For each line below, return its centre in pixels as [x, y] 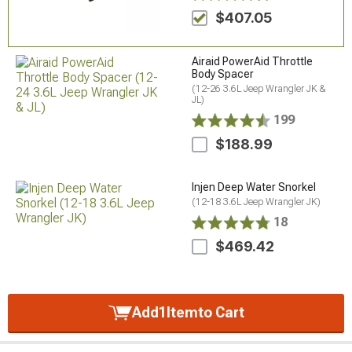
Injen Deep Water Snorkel [254, 187]
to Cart [221, 313]
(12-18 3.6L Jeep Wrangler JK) [257, 202]
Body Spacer [223, 74]
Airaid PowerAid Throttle [253, 62]
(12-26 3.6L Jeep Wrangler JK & [259, 89]
